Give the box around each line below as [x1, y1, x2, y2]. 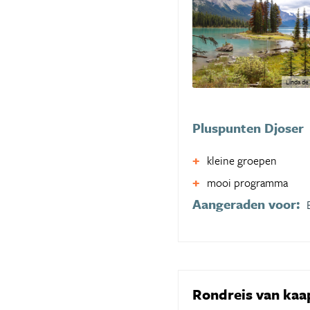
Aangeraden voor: [192, 194, 300, 213]
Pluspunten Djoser [192, 118, 304, 137]
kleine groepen [207, 152, 277, 169]
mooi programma [207, 174, 288, 191]
